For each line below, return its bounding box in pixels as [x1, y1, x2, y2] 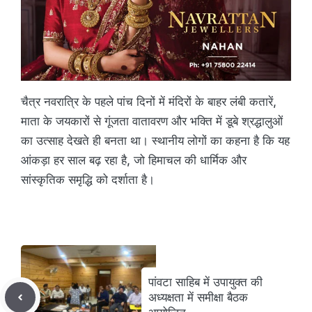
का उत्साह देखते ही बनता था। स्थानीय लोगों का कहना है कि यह [21, 133, 290, 148]
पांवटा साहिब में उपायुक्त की [148, 274, 263, 289]
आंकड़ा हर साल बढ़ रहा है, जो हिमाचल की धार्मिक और [21, 153, 247, 167]
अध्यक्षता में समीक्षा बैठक [148, 290, 248, 304]
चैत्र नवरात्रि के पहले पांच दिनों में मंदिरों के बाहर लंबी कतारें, [21, 94, 276, 109]
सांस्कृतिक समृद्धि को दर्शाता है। [21, 172, 155, 187]
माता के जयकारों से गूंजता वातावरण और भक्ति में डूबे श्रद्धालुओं [21, 114, 283, 128]
